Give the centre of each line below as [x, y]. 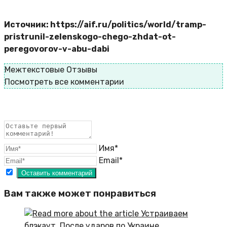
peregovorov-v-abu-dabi [57, 49]
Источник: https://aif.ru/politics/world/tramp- [105, 24]
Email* [111, 160]
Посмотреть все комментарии [64, 82]
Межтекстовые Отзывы [51, 69]
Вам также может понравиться [80, 193]
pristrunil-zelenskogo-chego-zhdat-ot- [90, 36]
